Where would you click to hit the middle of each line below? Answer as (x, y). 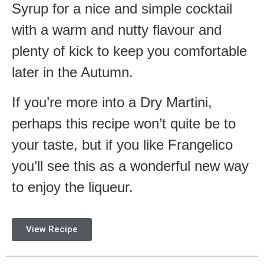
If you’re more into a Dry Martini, (112, 102)
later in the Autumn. (72, 72)
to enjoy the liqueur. (72, 187)
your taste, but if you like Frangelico (122, 144)
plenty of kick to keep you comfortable (129, 51)
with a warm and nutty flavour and (117, 30)
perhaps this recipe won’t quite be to (124, 123)
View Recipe (52, 230)
